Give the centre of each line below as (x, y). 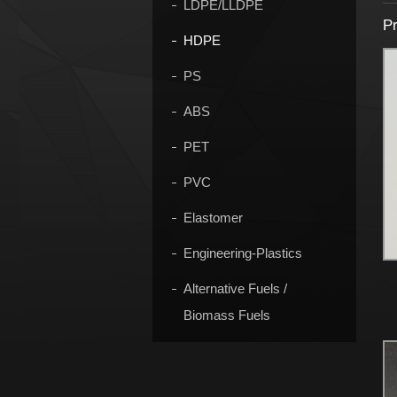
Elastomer (213, 218)
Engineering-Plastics (243, 253)
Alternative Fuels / (235, 288)
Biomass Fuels (227, 315)
